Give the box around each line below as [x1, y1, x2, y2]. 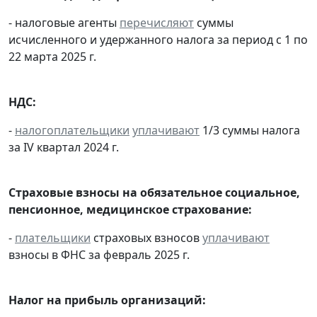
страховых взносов [91, 229, 202, 246]
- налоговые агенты [8, 14, 120, 30]
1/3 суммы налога [200, 122, 300, 138]
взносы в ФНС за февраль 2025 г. [8, 246, 190, 263]
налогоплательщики [15, 122, 129, 138]
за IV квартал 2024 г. [8, 139, 119, 155]
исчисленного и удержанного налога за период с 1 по [8, 31, 308, 47]
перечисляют [120, 14, 194, 30]
